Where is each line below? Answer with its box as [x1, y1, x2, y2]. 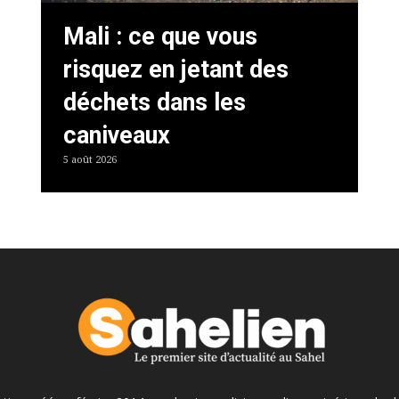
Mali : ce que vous [63, 21, 258, 51]
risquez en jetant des [63, 54, 289, 84]
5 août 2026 [63, 153, 118, 166]
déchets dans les [63, 87, 247, 117]
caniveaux [63, 120, 171, 150]
